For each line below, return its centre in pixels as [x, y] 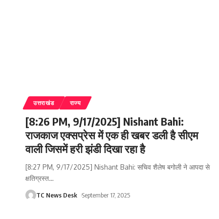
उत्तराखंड [44, 103]
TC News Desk [57, 195]
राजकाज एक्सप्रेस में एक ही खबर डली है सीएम [112, 135]
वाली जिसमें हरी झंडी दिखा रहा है [85, 149]
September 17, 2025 [106, 195]
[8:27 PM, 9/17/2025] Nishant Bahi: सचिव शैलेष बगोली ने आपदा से [118, 167]
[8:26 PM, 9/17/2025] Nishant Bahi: [105, 121]
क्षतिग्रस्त [37, 178]
